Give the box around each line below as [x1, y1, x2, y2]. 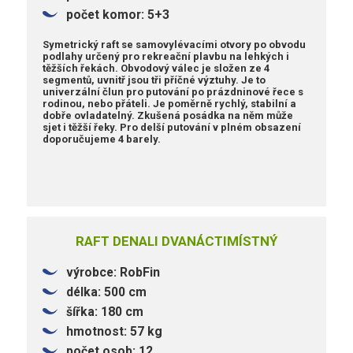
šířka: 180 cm [66, 303, 144, 319]
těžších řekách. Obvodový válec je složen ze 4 [43, 61, 270, 74]
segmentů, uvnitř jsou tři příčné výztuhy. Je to [43, 73, 266, 86]
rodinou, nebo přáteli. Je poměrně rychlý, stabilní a [43, 97, 297, 110]
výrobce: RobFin [66, 264, 167, 280]
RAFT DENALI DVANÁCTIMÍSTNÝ [76, 232, 277, 249]
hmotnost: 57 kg [66, 323, 163, 339]
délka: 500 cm [66, 284, 147, 299]
